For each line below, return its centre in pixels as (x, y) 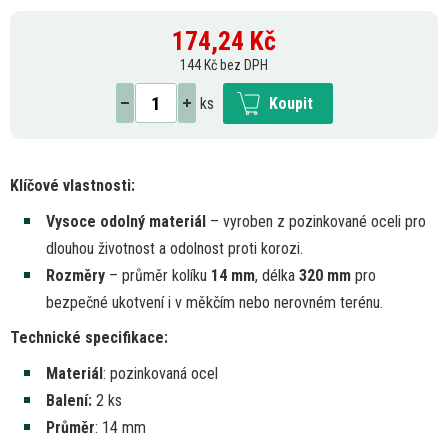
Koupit (290, 103)
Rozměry (75, 275)
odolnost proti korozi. (236, 248)
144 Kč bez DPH (224, 64)
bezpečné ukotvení (107, 302)
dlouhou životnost (102, 248)
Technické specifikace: (89, 337)
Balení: (69, 400)
